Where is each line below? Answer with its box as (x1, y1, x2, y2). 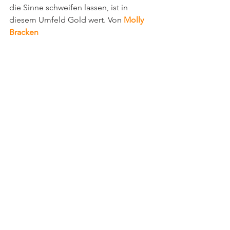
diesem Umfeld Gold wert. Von (9, 15, 124, 25)
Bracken (9, 27, 39, 37)
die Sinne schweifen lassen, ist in (9, 3, 130, 13)
